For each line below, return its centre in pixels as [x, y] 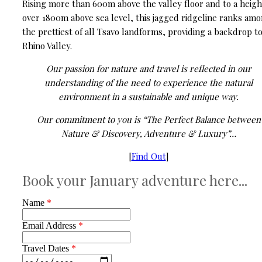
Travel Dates [47, 249]
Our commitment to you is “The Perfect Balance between [149, 120]
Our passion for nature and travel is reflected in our [149, 69]
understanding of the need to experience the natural [149, 83]
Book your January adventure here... [135, 180]
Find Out [149, 156]
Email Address [50, 226]
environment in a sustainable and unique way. [149, 97]
